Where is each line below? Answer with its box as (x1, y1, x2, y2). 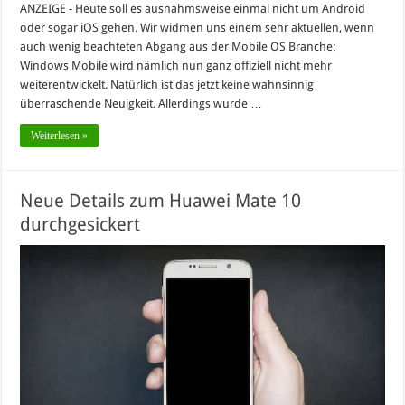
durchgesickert (20, 212, 141, 235)
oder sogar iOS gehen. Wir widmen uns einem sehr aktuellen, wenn (20, 20, 375, 34)
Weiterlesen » (31, 128, 89, 142)
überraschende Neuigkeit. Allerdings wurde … (20, 96, 263, 110)
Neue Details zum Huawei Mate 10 (20, 189, 302, 212)
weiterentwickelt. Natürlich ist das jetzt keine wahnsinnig (20, 77, 315, 91)
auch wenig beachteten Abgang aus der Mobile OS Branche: (20, 39, 336, 53)
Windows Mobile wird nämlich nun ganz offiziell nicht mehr (20, 58, 333, 72)
